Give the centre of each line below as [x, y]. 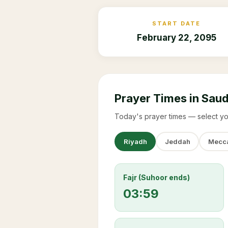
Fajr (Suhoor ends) [156, 177]
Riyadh [135, 141]
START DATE [177, 23]
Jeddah [177, 141]
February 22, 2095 [176, 38]
